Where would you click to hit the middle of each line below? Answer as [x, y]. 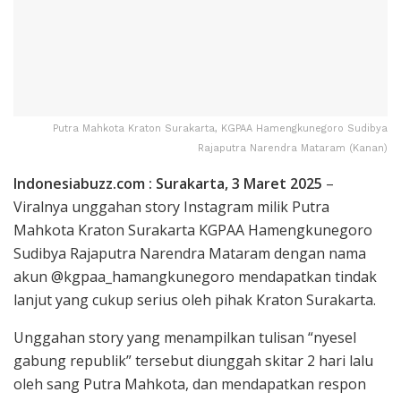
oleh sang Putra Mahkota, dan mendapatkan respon [190, 384]
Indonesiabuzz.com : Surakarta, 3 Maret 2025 [168, 183]
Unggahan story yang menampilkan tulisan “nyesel [185, 337]
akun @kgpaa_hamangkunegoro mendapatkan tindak [195, 276]
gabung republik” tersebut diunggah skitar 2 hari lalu [193, 360]
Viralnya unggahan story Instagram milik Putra [171, 206]
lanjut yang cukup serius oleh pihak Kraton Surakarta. [196, 299]
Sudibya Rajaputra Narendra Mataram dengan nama [190, 253]
